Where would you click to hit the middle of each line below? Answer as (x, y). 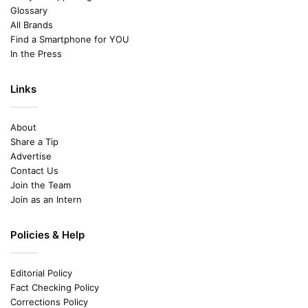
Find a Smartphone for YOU (70, 39)
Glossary (29, 10)
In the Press (36, 53)
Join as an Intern (46, 199)
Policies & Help (47, 234)
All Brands (32, 24)
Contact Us (34, 170)
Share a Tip (34, 141)
